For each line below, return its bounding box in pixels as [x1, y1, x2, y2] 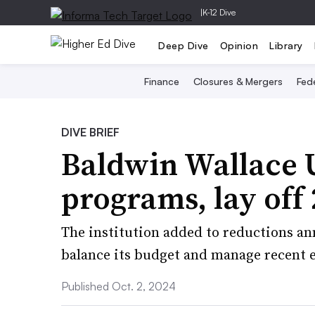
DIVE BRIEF [61, 125, 120, 139]
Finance [144, 75, 179, 87]
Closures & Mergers [193, 75, 283, 87]
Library [269, 39, 303, 51]
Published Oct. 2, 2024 [61, 279, 176, 293]
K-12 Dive [202, 7, 236, 18]
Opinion [219, 39, 258, 51]
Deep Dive [158, 39, 209, 51]
